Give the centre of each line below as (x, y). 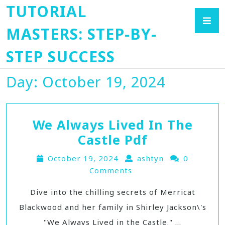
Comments (110, 170)
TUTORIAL (46, 11)
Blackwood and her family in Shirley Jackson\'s (113, 207)
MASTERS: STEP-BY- (81, 34)
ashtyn (150, 158)
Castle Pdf (113, 140)
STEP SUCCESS (61, 57)
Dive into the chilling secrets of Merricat (113, 192)
